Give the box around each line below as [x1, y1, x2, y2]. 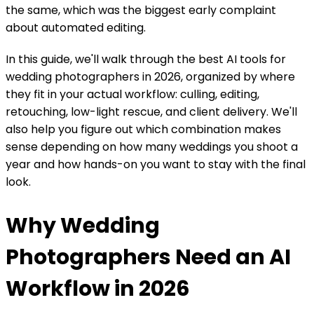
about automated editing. [6, 19, 146, 36]
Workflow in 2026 [6, 273, 190, 303]
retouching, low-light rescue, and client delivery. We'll [6, 103, 297, 120]
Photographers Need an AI [6, 242, 291, 272]
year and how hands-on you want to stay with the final [6, 156, 306, 172]
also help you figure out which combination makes [6, 121, 281, 137]
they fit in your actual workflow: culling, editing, [6, 86, 259, 102]
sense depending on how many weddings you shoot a [6, 138, 298, 155]
